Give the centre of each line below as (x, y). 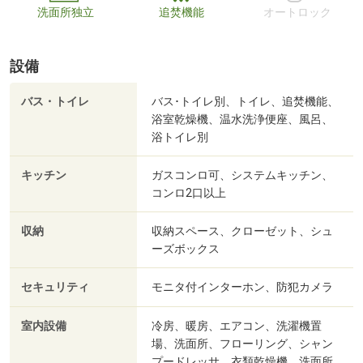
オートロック (298, 13)
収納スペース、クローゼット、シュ (242, 231)
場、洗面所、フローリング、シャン (242, 344)
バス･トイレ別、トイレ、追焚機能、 (245, 102)
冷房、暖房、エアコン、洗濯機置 (237, 326)
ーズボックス (186, 249)
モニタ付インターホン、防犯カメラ (242, 287)
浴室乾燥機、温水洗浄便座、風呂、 (242, 120)
